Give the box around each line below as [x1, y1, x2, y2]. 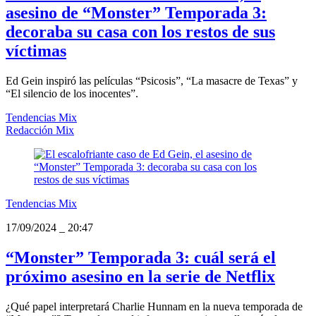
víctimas [6, 42, 66, 61]
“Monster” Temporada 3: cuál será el [6, 248, 276, 267]
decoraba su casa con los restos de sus [6, 23, 275, 42]
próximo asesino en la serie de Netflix [6, 267, 275, 286]
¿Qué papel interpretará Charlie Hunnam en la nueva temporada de [6, 300, 303, 312]
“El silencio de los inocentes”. [6, 87, 138, 100]
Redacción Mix [6, 124, 74, 137]
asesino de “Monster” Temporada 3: [6, 4, 267, 23]
